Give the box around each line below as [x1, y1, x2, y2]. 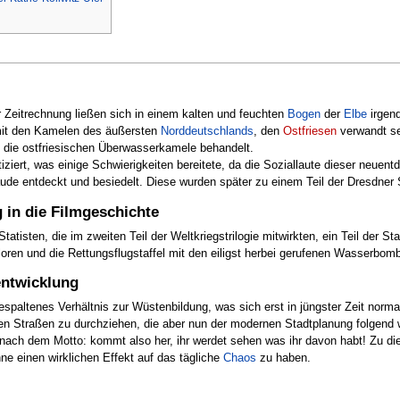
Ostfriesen [283, 123, 337, 137]
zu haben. [256, 351, 311, 365]
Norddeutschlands [161, 123, 254, 137]
